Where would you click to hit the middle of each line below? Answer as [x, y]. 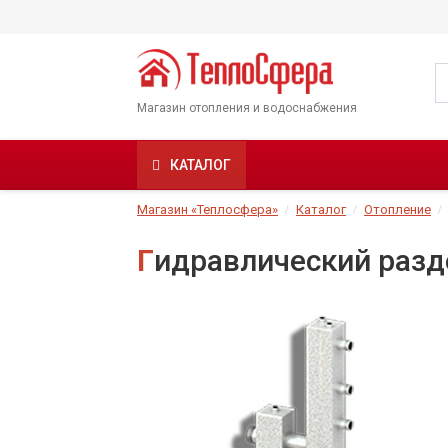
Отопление [397, 210]
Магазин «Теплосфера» [207, 210]
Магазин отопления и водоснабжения [247, 108]
